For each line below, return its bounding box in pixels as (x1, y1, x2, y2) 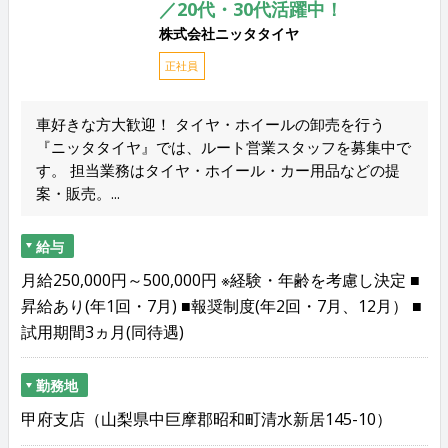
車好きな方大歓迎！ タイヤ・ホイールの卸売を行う (35, 113, 385, 134)
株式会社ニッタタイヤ (158, 24, 299, 43)
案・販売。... (35, 182, 120, 203)
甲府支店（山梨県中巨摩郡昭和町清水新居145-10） (20, 408, 392, 431)
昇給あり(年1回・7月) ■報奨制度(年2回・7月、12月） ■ (20, 294, 422, 317)
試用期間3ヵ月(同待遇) (20, 320, 184, 343)
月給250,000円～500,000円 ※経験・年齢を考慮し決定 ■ (20, 268, 420, 291)
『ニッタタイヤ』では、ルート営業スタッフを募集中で (35, 136, 411, 157)
